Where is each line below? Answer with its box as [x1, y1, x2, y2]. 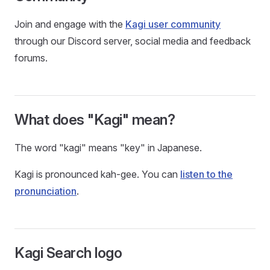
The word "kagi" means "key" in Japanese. [14, 142, 202, 154]
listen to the [180, 168, 233, 180]
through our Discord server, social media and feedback [14, 35, 251, 47]
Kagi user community [125, 18, 221, 30]
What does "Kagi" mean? [14, 111, 175, 128]
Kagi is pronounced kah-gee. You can [14, 168, 180, 180]
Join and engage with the [14, 18, 125, 30]
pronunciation [14, 185, 77, 197]
